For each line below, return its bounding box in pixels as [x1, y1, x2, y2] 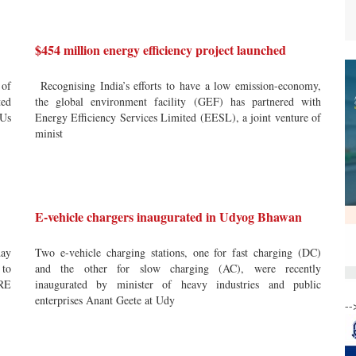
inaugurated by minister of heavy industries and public [35, 277, 321, 292]
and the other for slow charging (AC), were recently [35, 261, 321, 276]
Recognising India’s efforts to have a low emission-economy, [35, 78, 321, 93]
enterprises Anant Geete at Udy [35, 292, 175, 308]
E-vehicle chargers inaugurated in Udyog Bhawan [35, 207, 302, 226]
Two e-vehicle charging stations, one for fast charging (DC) [35, 245, 321, 260]
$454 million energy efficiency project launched [35, 41, 286, 59]
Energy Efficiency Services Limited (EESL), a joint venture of [35, 110, 321, 125]
